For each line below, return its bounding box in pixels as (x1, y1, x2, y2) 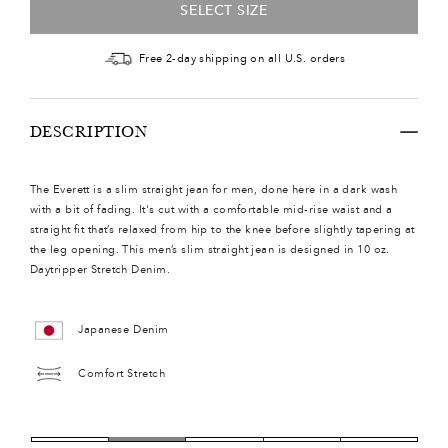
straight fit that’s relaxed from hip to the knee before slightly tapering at (30, 222, 415, 236)
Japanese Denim (78, 323, 169, 337)
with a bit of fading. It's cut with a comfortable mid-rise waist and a (30, 202, 393, 216)
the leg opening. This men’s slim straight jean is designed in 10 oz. (30, 242, 390, 256)
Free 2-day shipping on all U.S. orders (138, 52, 346, 66)
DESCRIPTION (30, 122, 148, 141)
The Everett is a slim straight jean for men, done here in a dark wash (30, 182, 398, 196)
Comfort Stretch (78, 366, 166, 380)
